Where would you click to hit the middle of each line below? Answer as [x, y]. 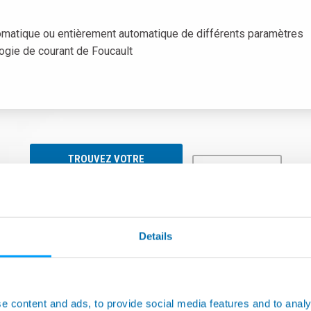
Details [155, 236]
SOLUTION [106, 170]
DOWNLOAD [237, 170]
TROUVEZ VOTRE [106, 159]
